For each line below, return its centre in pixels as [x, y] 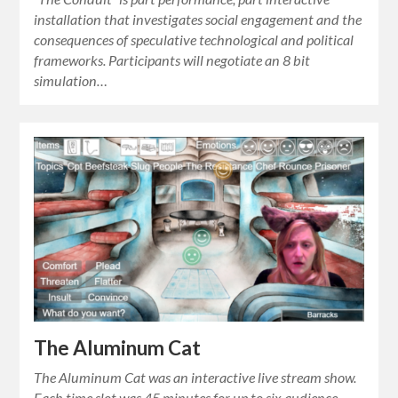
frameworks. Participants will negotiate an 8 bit [172, 60]
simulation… [71, 81]
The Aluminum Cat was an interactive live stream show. [195, 378]
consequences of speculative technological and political [194, 40]
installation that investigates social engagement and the [198, 20]
